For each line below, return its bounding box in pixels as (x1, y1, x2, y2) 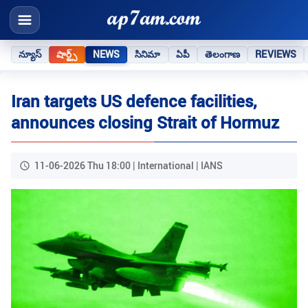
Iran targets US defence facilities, (11, 90, 256, 113)
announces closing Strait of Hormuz (11, 111, 279, 134)
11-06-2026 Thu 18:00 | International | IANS (34, 159, 223, 173)
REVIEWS (255, 47, 297, 60)
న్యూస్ (19, 47, 42, 60)
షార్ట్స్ (56, 47, 78, 60)
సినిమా (135, 47, 161, 60)
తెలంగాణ (204, 47, 241, 60)
